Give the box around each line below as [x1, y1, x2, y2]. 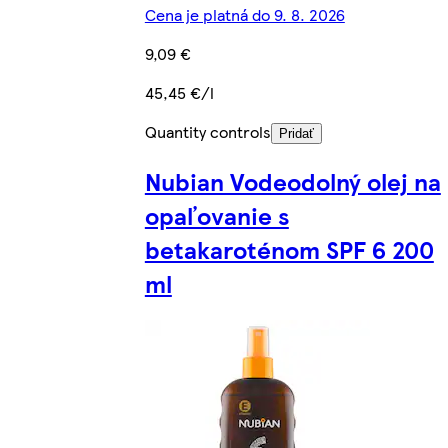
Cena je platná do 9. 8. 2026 [144, 2, 345, 26]
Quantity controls [144, 119, 271, 143]
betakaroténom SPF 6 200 [144, 231, 434, 266]
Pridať [278, 125, 314, 141]
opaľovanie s [144, 197, 289, 232]
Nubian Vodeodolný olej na [144, 163, 441, 198]
